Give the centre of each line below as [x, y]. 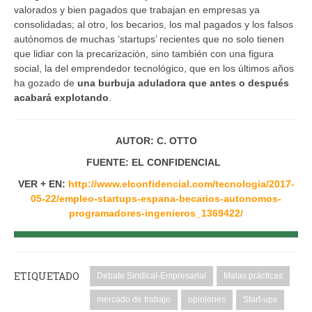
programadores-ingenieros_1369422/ [156, 213]
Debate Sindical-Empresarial [151, 275]
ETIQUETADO [47, 276]
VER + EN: [43, 184]
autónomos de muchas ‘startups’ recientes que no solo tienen [149, 39]
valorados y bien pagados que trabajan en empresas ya [137, 9]
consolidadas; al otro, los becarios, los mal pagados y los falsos [154, 24]
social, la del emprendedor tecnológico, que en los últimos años [154, 68]
